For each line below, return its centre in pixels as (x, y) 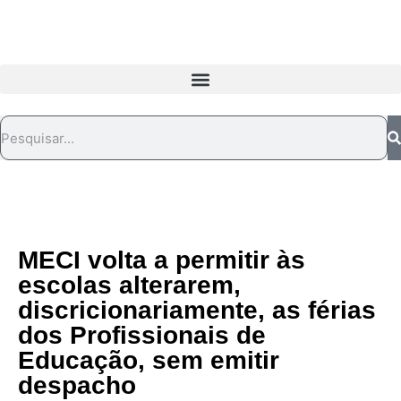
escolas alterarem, (129, 285)
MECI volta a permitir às (162, 260)
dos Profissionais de (142, 335)
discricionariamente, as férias (197, 310)
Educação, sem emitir (149, 360)
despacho (77, 385)
